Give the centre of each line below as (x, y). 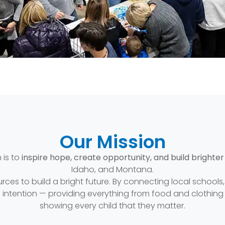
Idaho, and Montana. (113, 170)
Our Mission (113, 142)
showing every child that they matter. (113, 206)
